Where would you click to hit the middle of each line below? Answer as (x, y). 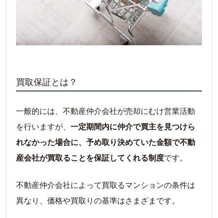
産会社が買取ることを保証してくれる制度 (90, 158)
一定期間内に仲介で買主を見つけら (133, 127)
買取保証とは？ (47, 82)
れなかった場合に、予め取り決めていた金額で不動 (106, 142)
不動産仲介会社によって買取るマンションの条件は (106, 185)
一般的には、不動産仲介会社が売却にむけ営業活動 (106, 111)
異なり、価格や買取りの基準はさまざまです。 (98, 200)
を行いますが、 (43, 127)
